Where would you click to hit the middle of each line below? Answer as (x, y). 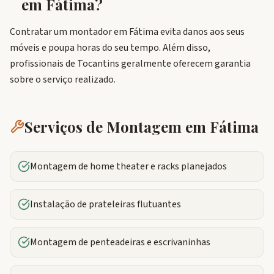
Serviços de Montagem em (117, 127)
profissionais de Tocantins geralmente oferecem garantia (130, 64)
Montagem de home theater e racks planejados (128, 166)
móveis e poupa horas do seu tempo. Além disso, (110, 48)
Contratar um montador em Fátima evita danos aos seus (127, 32)
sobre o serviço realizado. (63, 80)
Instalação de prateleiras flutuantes (106, 204)
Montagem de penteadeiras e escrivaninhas (120, 242)
